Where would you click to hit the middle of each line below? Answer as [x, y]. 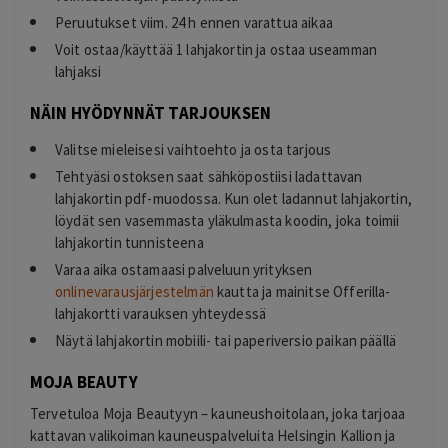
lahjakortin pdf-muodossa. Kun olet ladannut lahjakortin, [233, 199]
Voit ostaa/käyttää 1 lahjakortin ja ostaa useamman [216, 50]
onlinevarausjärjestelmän [134, 292]
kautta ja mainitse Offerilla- [302, 292]
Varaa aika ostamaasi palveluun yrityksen [184, 270]
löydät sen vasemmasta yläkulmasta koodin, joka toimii [227, 221]
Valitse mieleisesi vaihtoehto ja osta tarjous [193, 150]
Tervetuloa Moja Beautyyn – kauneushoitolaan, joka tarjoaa [218, 414]
